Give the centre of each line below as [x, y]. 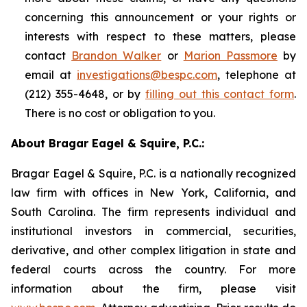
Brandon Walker [116, 56]
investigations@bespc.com [147, 75]
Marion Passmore [230, 56]
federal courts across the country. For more [153, 269]
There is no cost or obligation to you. [120, 113]
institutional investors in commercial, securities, [153, 231]
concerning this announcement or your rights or [160, 17]
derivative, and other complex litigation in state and [153, 250]
